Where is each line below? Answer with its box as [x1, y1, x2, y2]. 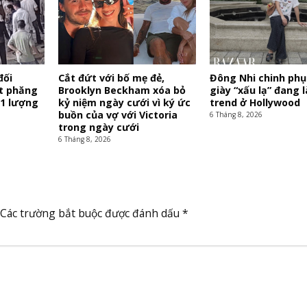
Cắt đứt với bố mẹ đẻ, [58, 71, 164, 84]
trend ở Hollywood [209, 95, 300, 109]
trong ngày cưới [58, 120, 139, 134]
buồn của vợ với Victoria [58, 108, 177, 121]
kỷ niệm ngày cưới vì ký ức [58, 95, 191, 109]
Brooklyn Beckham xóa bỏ [58, 83, 186, 97]
